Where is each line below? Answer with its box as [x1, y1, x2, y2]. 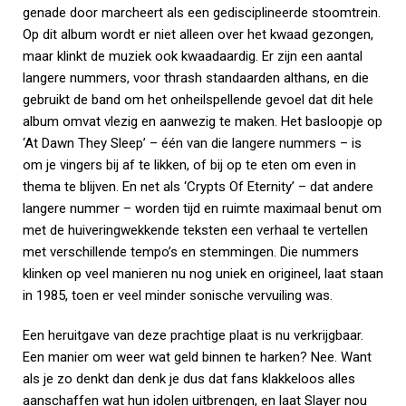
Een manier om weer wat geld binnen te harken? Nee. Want [23, 349, 372, 365]
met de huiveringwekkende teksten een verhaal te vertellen [23, 222, 368, 238]
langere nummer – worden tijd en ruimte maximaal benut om [23, 200, 382, 217]
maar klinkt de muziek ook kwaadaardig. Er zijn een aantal [23, 48, 362, 64]
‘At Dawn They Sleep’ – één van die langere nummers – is [23, 135, 362, 151]
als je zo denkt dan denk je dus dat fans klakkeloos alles [23, 371, 355, 387]
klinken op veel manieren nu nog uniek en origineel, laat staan [23, 266, 383, 282]
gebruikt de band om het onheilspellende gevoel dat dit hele [23, 92, 373, 108]
